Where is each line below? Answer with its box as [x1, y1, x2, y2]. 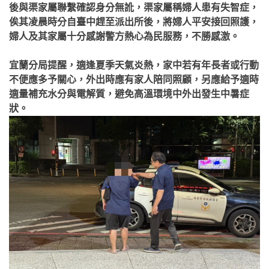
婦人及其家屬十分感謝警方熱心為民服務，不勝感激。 [9, 31, 240, 41]
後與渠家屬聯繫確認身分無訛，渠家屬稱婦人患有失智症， [9, 2, 259, 13]
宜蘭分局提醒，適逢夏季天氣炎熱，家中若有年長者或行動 [9, 60, 259, 70]
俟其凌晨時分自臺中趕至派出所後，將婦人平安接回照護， [9, 17, 259, 27]
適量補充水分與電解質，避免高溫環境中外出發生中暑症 [9, 89, 249, 99]
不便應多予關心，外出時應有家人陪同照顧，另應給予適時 [9, 74, 259, 85]
